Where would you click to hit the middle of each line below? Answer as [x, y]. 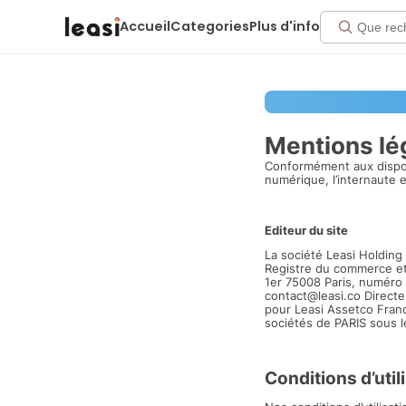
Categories [210, 26]
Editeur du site [306, 230]
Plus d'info [285, 26]
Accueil [145, 26]
